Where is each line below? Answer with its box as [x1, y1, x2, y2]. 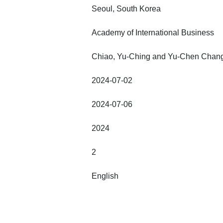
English [92, 172, 118, 180]
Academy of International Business [92, 28, 214, 37]
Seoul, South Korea [92, 4, 161, 13]
